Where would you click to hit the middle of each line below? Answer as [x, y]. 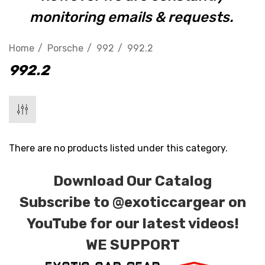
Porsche [65, 48]
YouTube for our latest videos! [132, 224]
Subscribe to [66, 202]
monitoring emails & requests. [132, 17]
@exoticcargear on [179, 202]
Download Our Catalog [132, 181]
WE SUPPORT [132, 245]
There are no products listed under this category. [118, 148]
